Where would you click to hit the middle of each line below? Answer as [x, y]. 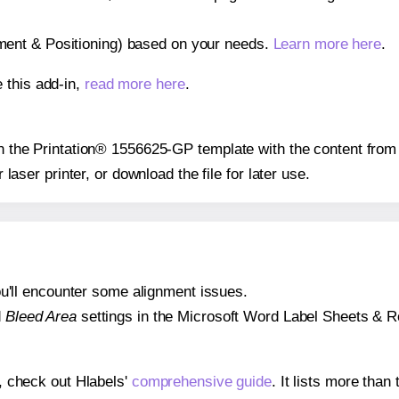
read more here [134, 84]
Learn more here [327, 44]
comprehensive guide [201, 382]
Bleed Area [41, 317]
